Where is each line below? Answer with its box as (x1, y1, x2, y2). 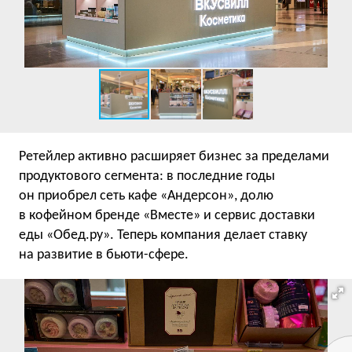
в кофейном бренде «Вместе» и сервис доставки (19, 208, 315, 223)
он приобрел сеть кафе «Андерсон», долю (19, 189, 273, 203)
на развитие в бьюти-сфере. (19, 247, 189, 262)
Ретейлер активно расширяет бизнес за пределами (19, 149, 329, 164)
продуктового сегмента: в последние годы (19, 169, 275, 184)
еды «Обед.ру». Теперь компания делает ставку (19, 228, 307, 243)
